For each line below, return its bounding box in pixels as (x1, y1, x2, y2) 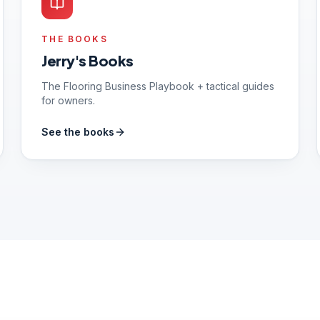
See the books (41, 126, 115, 138)
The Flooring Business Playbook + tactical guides (41, 80, 275, 92)
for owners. (41, 94, 96, 106)
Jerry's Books (41, 51, 134, 69)
